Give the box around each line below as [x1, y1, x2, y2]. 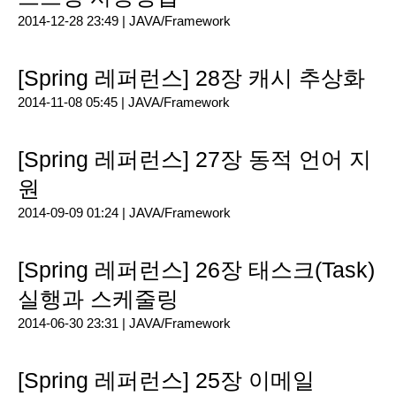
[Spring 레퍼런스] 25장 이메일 [18, 368, 315, 392]
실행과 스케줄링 [18, 286, 179, 311]
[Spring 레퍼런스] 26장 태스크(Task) [18, 257, 375, 282]
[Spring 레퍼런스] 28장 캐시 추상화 [18, 65, 365, 90]
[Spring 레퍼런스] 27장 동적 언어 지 [18, 147, 371, 171]
